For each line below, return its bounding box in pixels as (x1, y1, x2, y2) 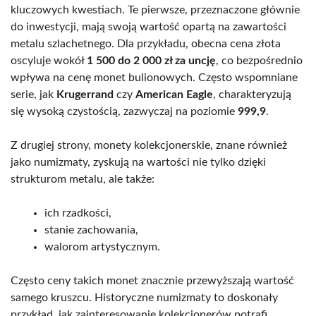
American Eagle (135, 88, 213, 100)
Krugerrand (56, 88, 114, 100)
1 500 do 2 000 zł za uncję (87, 54, 216, 66)
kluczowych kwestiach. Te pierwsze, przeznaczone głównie (11, 4, 300, 16)
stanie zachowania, (44, 224, 138, 236)
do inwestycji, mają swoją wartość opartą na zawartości (11, 20, 286, 32)
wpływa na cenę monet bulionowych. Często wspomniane (11, 71, 298, 83)
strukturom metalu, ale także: (11, 173, 154, 185)
